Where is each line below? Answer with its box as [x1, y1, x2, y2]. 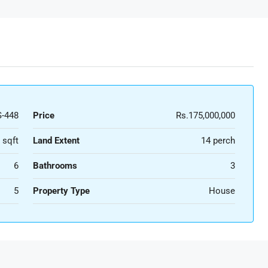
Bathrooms [32, 160, 77, 171]
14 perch [201, 135, 235, 146]
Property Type [32, 185, 90, 196]
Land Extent [32, 135, 80, 146]
